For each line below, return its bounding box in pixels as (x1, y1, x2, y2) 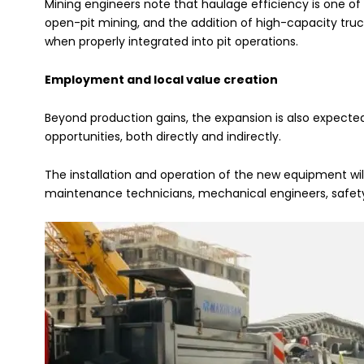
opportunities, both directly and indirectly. (45, 128, 281, 145)
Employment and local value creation (45, 71, 278, 89)
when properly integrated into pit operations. (45, 33, 298, 50)
